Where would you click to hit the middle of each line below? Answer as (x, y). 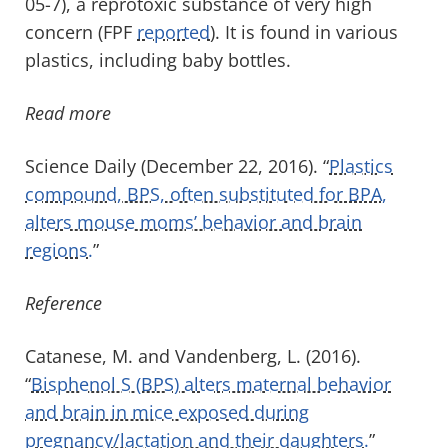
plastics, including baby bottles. (158, 59)
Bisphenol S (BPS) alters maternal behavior (211, 383)
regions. (59, 249)
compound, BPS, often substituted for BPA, (206, 193)
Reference (63, 302)
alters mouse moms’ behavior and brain (193, 221)
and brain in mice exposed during (167, 411)
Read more (68, 112)
